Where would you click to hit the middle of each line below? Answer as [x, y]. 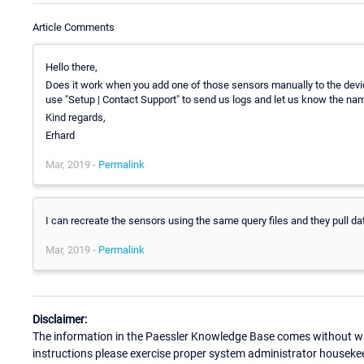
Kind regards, [76, 117]
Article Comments [74, 27]
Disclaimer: [60, 320]
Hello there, [71, 67]
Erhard [60, 135]
